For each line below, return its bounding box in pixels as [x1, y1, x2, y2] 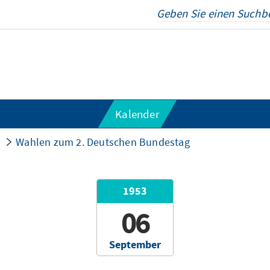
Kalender [115, 107, 160, 121]
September [109, 237, 161, 253]
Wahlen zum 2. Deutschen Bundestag [16, 135, 190, 149]
